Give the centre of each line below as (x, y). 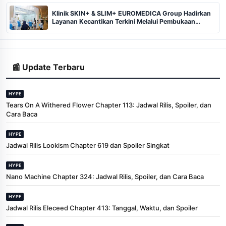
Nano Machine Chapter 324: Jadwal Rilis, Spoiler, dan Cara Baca (105, 176)
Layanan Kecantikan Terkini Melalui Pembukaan (124, 21)
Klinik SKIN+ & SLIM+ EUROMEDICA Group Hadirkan (131, 13)
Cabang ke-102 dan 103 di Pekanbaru (109, 29)
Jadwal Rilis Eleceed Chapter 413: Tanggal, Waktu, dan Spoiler (102, 208)
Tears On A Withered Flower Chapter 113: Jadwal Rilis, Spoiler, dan (109, 105)
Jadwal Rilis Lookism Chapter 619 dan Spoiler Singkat (88, 145)
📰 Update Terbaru (48, 67)
